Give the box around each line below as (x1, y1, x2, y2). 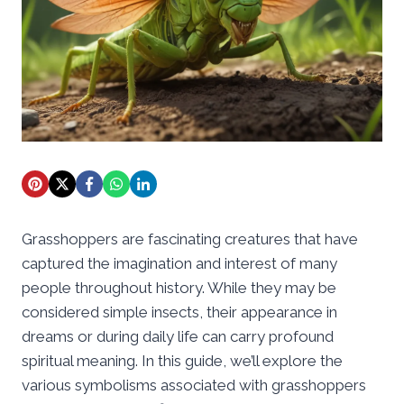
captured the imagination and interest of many (22, 253, 337, 272)
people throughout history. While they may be (22, 278, 336, 297)
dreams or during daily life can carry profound (22, 326, 334, 345)
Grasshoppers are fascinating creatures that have (22, 229, 358, 248)
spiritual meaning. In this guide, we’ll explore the (22, 351, 343, 370)
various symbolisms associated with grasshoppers (22, 375, 366, 394)
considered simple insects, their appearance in (22, 302, 337, 321)
